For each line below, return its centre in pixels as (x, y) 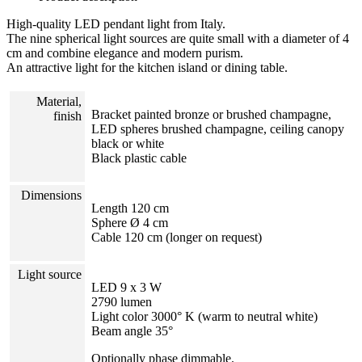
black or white (128, 144)
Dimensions (51, 196)
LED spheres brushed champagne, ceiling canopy (218, 129)
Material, (59, 102)
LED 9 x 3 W (126, 288)
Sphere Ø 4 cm (130, 223)
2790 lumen (122, 302)
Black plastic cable (139, 158)
